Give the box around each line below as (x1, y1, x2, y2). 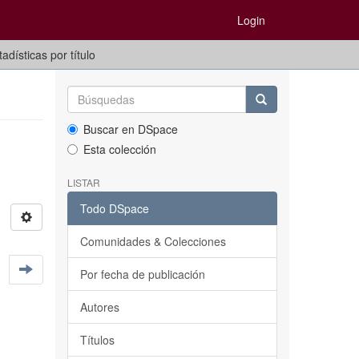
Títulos (79, 332, 115, 348)
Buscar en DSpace (83, 121, 178, 137)
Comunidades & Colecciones (79, 233, 226, 249)
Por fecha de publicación (79, 266, 205, 282)
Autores (79, 299, 119, 315)
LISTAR (67, 175, 100, 189)
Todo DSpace (79, 200, 149, 216)
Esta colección (83, 141, 156, 157)
